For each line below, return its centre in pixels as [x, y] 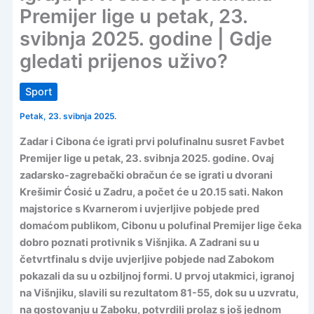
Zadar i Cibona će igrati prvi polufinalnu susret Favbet [152, 141]
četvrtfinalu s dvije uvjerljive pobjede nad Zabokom [146, 259]
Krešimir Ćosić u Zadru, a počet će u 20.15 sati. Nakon [151, 192]
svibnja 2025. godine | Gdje [145, 39]
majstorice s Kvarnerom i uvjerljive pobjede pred [139, 209]
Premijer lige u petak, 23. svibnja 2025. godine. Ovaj [146, 158]
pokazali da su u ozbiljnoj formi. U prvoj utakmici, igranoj [157, 276]
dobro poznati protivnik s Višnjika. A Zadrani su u [139, 242]
